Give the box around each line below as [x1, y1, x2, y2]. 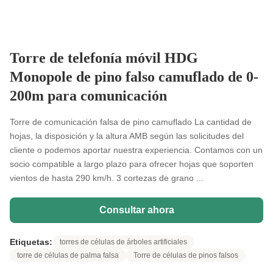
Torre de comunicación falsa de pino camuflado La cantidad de [10, 117, 252, 127]
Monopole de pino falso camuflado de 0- [10, 69, 258, 85]
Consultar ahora [99, 205, 174, 215]
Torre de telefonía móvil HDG [10, 50, 198, 66]
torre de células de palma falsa [17, 251, 119, 260]
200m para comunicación [10, 88, 167, 104]
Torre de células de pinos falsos [133, 251, 238, 260]
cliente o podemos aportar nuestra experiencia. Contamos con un [10, 145, 263, 155]
